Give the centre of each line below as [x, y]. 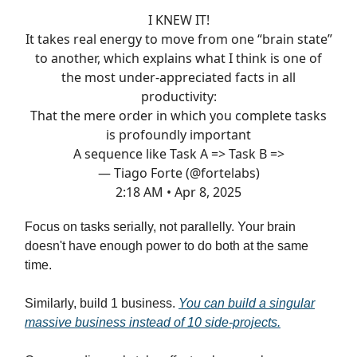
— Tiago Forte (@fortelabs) [178, 173]
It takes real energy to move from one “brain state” [178, 39]
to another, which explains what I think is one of [178, 58]
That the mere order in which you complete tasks [178, 115]
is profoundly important [178, 134]
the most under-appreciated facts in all [178, 77]
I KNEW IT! [178, 20]
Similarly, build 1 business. [102, 303]
